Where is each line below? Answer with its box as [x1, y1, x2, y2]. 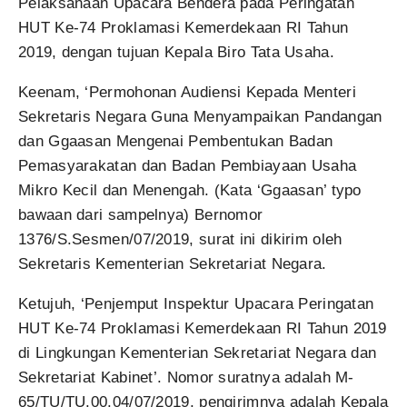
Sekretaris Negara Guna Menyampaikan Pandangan [18, 107, 382, 125]
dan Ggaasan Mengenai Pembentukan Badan [18, 132, 333, 150]
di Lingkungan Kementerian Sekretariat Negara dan [18, 343, 377, 362]
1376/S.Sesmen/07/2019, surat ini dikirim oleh [18, 230, 342, 248]
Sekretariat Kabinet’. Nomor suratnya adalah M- [18, 368, 354, 386]
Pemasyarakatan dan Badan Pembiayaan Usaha [18, 156, 357, 174]
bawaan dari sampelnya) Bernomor [18, 205, 263, 223]
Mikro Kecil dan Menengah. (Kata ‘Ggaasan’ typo [18, 181, 362, 199]
